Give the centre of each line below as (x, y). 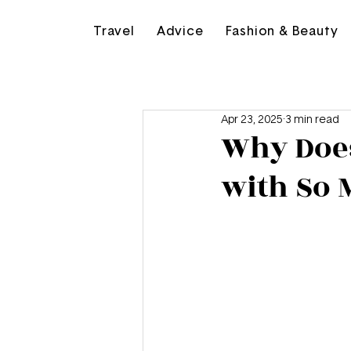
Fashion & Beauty (282, 31)
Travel (114, 31)
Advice (180, 31)
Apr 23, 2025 (252, 119)
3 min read (312, 119)
